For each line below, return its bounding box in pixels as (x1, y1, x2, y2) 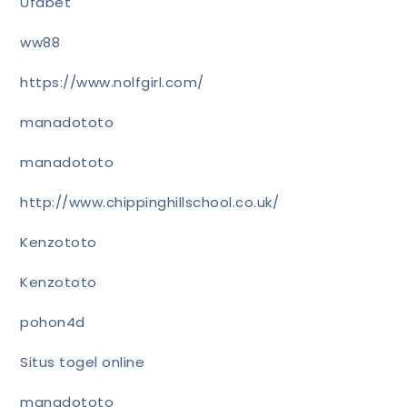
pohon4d (20, 312, 85, 332)
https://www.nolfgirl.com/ (20, 72, 204, 92)
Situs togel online (20, 352, 145, 372)
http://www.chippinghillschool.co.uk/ (20, 192, 280, 212)
